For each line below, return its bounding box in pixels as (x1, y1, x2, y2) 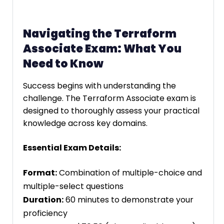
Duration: (23, 194, 63, 206)
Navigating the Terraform (23, 25, 176, 41)
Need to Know (23, 55, 103, 71)
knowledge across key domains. (23, 117, 147, 129)
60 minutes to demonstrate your (63, 194, 193, 206)
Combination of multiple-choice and (57, 167, 202, 179)
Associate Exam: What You (23, 40, 181, 56)
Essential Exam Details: (23, 142, 121, 154)
